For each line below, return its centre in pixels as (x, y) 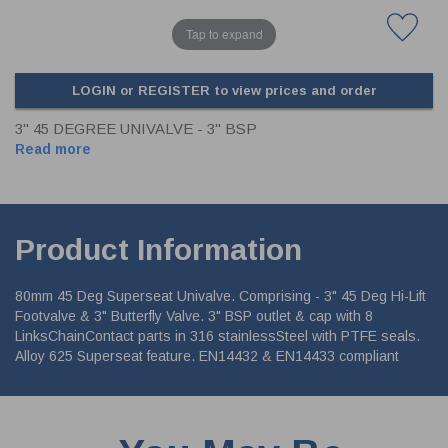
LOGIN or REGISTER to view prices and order (224, 90)
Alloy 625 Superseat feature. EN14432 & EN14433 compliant (207, 355)
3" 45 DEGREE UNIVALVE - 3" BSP (136, 128)
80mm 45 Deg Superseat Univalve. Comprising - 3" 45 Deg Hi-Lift (220, 295)
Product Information (158, 249)
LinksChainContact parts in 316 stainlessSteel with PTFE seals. (217, 335)
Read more (53, 148)
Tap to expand (224, 34)
